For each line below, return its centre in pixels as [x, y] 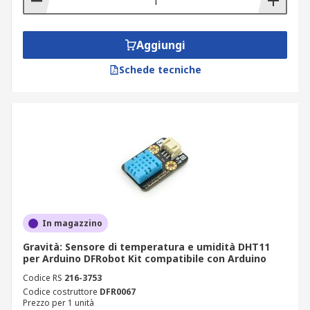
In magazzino [72, 223]
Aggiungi [161, 45]
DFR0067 [118, 292]
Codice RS [43, 278]
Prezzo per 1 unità [58, 303]
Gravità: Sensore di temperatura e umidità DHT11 [146, 247]
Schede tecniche [160, 70]
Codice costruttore [60, 292]
